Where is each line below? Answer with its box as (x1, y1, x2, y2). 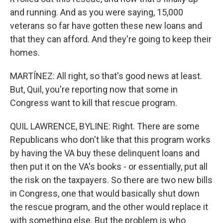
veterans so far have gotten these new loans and (10, 20, 202, 31)
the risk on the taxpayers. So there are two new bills (10, 175, 213, 185)
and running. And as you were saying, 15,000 (10, 7, 183, 17)
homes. (10, 47, 40, 58)
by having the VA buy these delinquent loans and (10, 148, 200, 158)
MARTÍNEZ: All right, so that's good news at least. (10, 71, 202, 81)
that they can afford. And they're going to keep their (10, 34, 212, 44)
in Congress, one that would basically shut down (10, 188, 200, 199)
